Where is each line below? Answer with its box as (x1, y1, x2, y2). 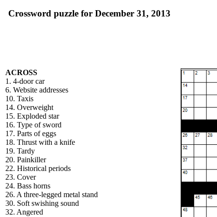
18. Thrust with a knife (5, 138, 75, 146)
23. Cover (5, 173, 36, 181)
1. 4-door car (5, 77, 45, 85)
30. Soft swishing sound (5, 199, 79, 207)
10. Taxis (5, 94, 33, 103)
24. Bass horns (5, 182, 50, 190)
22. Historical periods (5, 164, 71, 172)
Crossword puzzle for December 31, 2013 (8, 8, 170, 18)
